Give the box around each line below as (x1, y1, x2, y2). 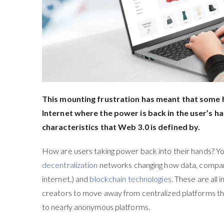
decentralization (41, 159, 98, 169)
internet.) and (41, 173, 90, 183)
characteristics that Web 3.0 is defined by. (41, 121, 200, 131)
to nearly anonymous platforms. (41, 201, 150, 211)
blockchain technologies (89, 173, 171, 183)
